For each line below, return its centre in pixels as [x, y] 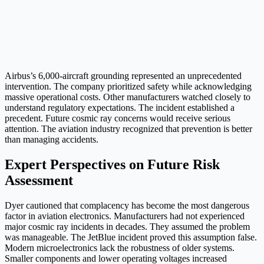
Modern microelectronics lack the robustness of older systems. [120, 247]
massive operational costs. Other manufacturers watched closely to [128, 97]
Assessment [39, 180]
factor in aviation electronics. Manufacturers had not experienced [125, 216]
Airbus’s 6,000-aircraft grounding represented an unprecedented [123, 75]
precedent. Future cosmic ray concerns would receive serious [118, 118]
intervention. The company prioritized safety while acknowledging [128, 86]
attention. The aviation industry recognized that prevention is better [128, 128]
